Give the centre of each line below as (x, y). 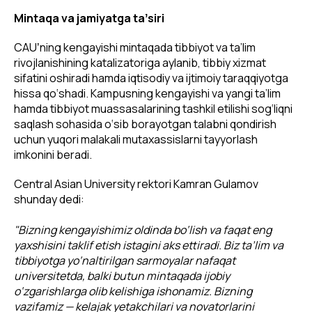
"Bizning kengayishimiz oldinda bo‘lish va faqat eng (143, 230)
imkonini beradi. (53, 155)
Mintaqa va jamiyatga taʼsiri (89, 18)
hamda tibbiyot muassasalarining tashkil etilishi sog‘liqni (153, 109)
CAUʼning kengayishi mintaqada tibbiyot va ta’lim (135, 48)
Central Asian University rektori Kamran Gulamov (136, 184)
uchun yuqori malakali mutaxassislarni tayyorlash (136, 140)
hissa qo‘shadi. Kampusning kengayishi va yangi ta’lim (147, 94)
